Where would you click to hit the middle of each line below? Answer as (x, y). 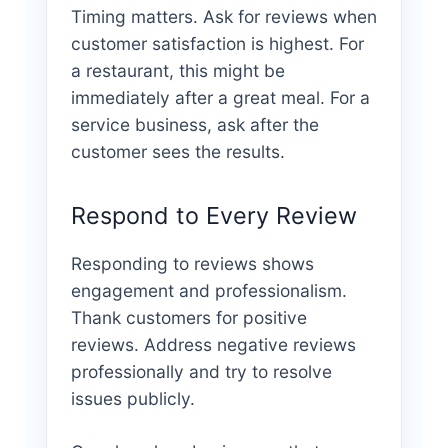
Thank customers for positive (188, 317)
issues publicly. (132, 398)
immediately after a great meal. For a (220, 97)
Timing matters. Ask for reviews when (223, 16)
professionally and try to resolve (201, 371)
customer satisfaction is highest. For (217, 43)
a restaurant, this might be (177, 70)
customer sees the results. (177, 151)
